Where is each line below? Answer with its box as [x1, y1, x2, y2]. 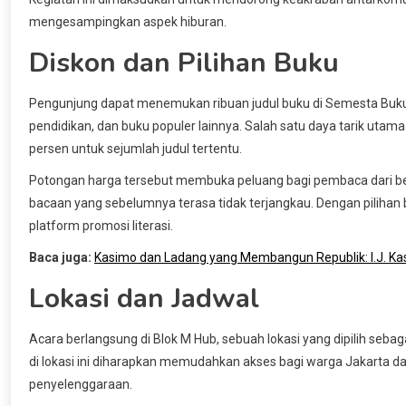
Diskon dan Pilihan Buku [29, 43, 339, 82]
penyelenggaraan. [29, 376, 132, 391]
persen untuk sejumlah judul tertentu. [29, 140, 242, 156]
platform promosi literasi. [29, 217, 173, 233]
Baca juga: [29, 249, 92, 265]
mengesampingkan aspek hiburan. [29, 14, 227, 29]
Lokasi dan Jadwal [29, 279, 259, 317]
